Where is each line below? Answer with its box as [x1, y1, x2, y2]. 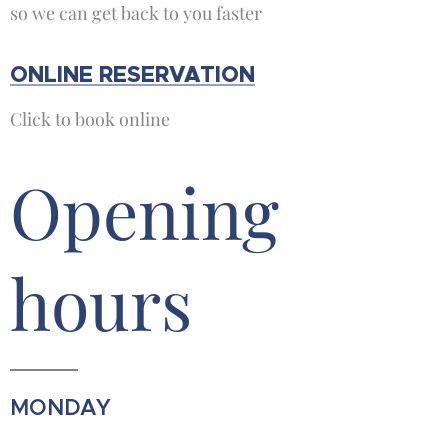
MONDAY [10, 393, 111, 421]
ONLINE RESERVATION [10, 59, 255, 89]
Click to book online [10, 106, 170, 131]
